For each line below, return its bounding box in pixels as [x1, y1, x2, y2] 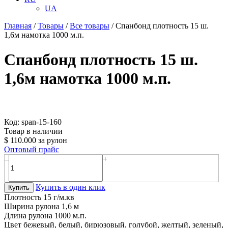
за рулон [38, 135, 67, 145]
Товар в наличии [4, 126, 63, 135]
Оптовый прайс [4, 145, 59, 154]
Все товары [70, 21, 109, 30]
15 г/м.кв [43, 192, 74, 202]
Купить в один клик [36, 182, 105, 191]
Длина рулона [4, 211, 52, 220]
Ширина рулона [4, 202, 60, 211]
